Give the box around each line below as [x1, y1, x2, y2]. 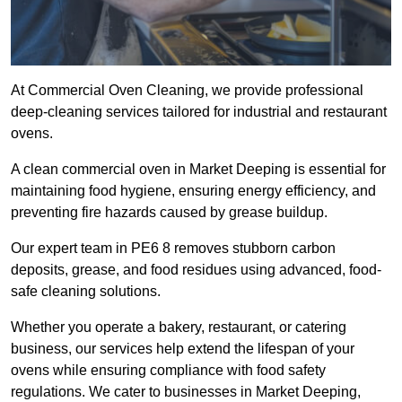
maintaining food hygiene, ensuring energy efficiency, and [11, 183, 376, 199]
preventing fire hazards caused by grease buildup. [11, 205, 328, 221]
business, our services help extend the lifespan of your [11, 341, 354, 357]
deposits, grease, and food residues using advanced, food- [11, 262, 381, 278]
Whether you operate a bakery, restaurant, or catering [11, 319, 346, 336]
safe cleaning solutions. [11, 284, 161, 300]
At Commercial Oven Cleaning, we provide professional [11, 83, 363, 99]
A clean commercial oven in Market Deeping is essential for [11, 162, 386, 178]
